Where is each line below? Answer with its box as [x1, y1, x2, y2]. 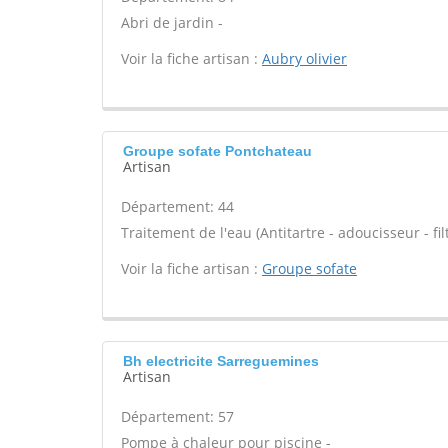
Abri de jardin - [121, 13, 223, 32]
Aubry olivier [262, 49, 347, 68]
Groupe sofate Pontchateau [123, 143, 312, 159]
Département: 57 [121, 407, 234, 426]
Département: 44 [121, 197, 234, 216]
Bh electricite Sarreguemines [123, 353, 319, 369]
